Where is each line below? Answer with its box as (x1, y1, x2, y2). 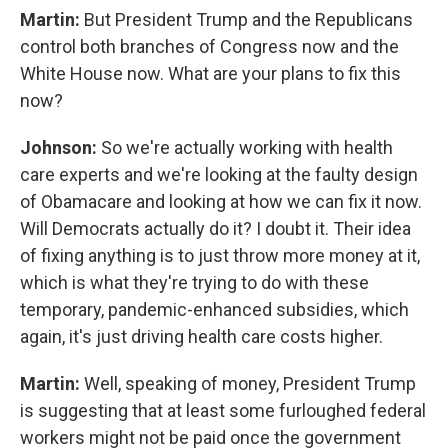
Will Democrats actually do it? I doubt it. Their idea (20, 218, 411, 239)
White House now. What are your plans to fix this (20, 63, 401, 84)
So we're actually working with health (101, 137, 393, 158)
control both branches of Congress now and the (20, 36, 399, 57)
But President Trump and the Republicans (84, 9, 413, 30)
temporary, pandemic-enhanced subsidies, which (20, 299, 409, 320)
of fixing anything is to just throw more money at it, (20, 245, 420, 266)
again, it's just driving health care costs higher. (20, 326, 383, 347)
